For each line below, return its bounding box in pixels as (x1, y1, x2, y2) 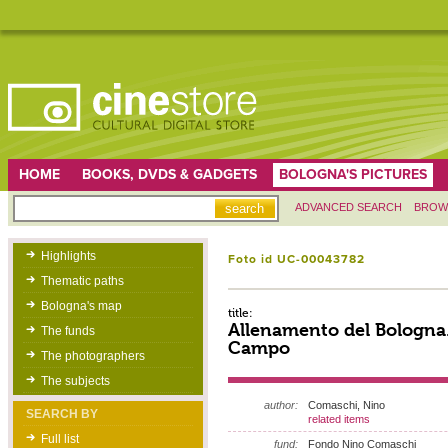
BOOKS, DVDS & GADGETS (81, 166, 257, 183)
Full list (40, 432, 79, 446)
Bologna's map (40, 299, 122, 313)
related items (307, 413, 370, 425)
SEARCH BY (25, 407, 98, 421)
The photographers (40, 349, 145, 363)
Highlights (40, 249, 96, 263)
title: (227, 306, 253, 320)
